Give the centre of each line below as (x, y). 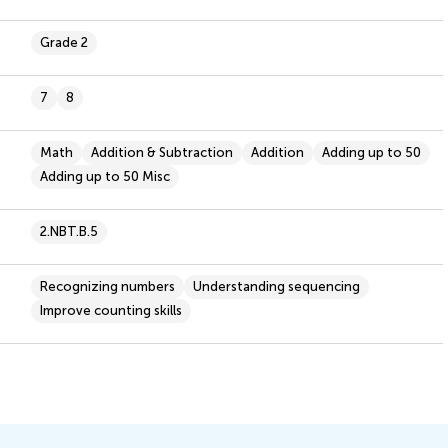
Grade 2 (63, 42)
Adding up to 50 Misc (104, 176)
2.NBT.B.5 (68, 231)
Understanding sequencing (276, 286)
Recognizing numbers (107, 286)
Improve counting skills (110, 310)
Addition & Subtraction (161, 152)
